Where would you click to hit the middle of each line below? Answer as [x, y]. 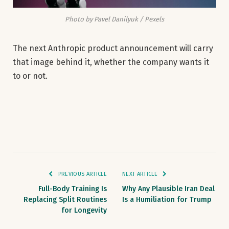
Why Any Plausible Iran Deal [168, 189]
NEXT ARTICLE [141, 174]
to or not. [30, 76]
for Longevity [84, 210]
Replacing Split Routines [65, 199]
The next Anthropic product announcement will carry [113, 48]
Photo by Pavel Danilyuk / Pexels [114, 19]
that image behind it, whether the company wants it [111, 62]
